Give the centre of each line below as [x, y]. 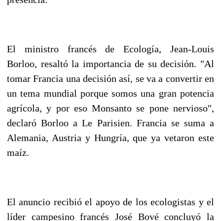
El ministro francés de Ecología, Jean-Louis [110, 49]
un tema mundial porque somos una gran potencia [110, 93]
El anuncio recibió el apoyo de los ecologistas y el [110, 202]
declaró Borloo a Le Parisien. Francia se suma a [110, 123]
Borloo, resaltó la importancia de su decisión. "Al [110, 63]
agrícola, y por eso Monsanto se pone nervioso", [110, 108]
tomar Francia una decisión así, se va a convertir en [110, 78]
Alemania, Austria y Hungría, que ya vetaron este [110, 137]
